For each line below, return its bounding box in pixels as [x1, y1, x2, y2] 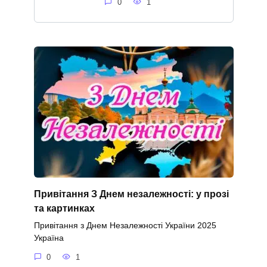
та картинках [33, 203, 95, 213]
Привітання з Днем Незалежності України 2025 [33, 221, 216, 231]
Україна [33, 233, 64, 243]
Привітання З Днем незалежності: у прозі [33, 188, 229, 199]
